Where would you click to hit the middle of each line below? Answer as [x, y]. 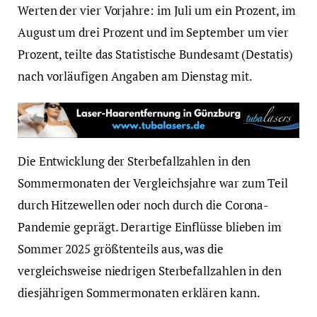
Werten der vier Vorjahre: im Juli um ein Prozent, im [157, 10]
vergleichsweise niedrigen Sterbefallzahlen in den [150, 270]
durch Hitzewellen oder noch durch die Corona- [143, 204]
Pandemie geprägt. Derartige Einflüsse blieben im [150, 226]
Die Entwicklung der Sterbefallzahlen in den [134, 161]
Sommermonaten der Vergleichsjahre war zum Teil [153, 183]
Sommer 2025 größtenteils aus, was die [121, 248]
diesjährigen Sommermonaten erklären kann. [139, 292]
